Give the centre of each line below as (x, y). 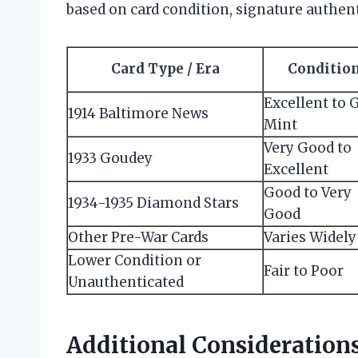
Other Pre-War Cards (138, 238)
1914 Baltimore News (138, 114)
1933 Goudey (110, 159)
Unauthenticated (126, 282)
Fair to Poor (304, 271)
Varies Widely (310, 238)
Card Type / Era (165, 69)
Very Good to (308, 148)
